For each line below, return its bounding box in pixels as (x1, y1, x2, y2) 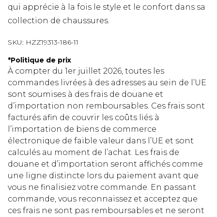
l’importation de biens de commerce (8, 124, 156, 134)
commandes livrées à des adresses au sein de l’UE (8, 78, 206, 88)
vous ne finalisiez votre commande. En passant (8, 183, 196, 192)
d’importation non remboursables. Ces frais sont (8, 101, 205, 111)
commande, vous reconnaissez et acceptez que (8, 194, 198, 204)
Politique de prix (11, 56, 71, 65)
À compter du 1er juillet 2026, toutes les (8, 66, 164, 76)
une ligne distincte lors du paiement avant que (8, 171, 199, 181)
